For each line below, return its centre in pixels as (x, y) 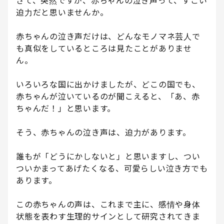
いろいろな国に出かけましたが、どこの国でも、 (108, 85)
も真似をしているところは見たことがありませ (104, 49)
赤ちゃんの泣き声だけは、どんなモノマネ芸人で (108, 37)
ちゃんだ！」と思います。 (66, 109)
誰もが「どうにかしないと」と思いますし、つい (108, 157)
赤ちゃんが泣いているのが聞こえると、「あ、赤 (108, 97)
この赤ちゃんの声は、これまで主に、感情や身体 (108, 205)
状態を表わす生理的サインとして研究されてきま (108, 217)
